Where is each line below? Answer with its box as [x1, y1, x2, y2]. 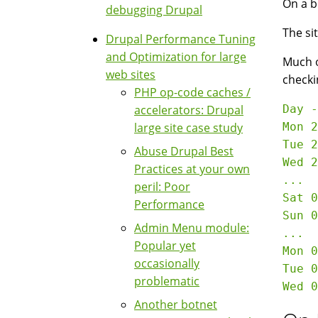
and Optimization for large [106, 49, 246, 65]
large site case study [134, 120, 243, 136]
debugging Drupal [106, 2, 202, 18]
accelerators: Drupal [134, 102, 243, 118]
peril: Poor [134, 179, 190, 194]
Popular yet [134, 238, 196, 253]
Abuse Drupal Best [134, 143, 234, 159]
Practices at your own [134, 161, 250, 177]
